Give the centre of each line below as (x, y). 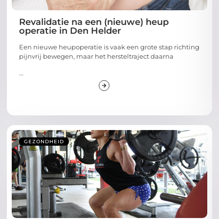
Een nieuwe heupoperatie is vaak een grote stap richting (109, 47)
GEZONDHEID (44, 141)
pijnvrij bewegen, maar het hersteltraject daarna (96, 56)
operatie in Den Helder (70, 31)
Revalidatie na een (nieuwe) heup (94, 22)
